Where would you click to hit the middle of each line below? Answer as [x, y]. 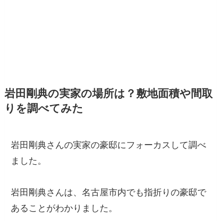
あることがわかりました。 [64, 208]
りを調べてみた [44, 109]
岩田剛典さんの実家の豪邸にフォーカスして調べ [109, 145]
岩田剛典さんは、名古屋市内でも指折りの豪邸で [109, 193]
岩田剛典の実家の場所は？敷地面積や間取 [108, 94]
